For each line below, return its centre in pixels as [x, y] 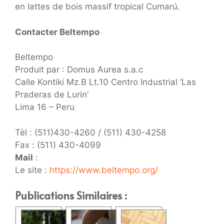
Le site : [32, 170]
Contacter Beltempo [57, 32]
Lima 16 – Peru [45, 107]
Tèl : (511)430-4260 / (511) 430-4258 [90, 132]
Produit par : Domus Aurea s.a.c [79, 69]
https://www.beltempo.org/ [104, 170]
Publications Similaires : [71, 195]
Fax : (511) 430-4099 [58, 145]
